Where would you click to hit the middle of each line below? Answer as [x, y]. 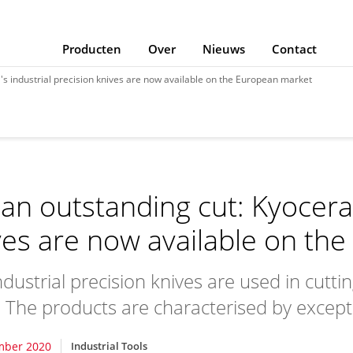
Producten [91, 49]
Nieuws [223, 49]
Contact [294, 49]
